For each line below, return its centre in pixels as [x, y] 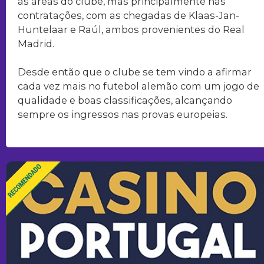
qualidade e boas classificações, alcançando [125, 100]
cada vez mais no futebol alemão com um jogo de [138, 86]
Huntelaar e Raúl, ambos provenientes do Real [131, 29]
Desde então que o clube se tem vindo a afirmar [135, 72]
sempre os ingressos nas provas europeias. [123, 114]
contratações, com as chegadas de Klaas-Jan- [128, 15]
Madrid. [36, 43]
